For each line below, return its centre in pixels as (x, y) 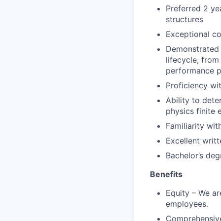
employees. (187, 204)
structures (184, 19)
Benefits (166, 174)
